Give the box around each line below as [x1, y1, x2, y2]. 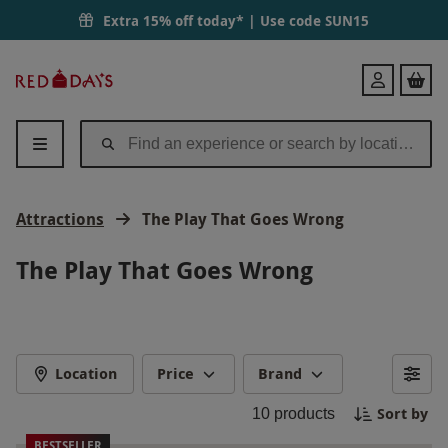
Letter [120, 88, 162, 111]
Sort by [377, 403, 428, 424]
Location [55, 363, 117, 384]
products [270, 405, 335, 422]
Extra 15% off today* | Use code [103, 10, 325, 30]
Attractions [16, 208, 104, 230]
